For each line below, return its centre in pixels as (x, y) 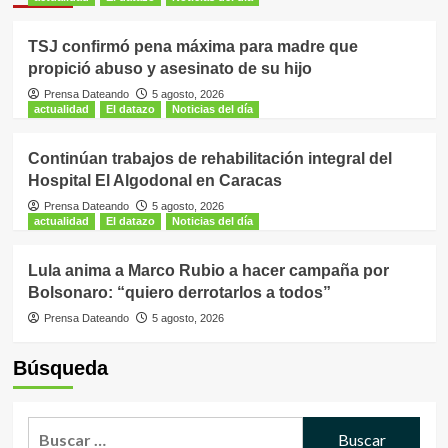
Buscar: (54, 429)
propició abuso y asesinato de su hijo (169, 69)
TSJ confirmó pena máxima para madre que (192, 47)
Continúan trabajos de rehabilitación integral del (209, 159)
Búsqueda (60, 368)
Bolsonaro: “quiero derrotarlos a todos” (179, 293)
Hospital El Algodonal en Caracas (154, 181)
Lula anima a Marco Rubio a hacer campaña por (208, 271)
